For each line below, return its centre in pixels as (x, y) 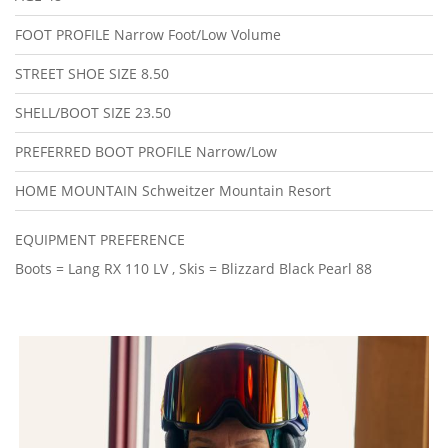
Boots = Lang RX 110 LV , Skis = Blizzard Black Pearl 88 (193, 269)
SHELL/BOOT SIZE (75, 113)
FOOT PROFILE (64, 35)
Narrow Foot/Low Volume (197, 35)
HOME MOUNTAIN (78, 191)
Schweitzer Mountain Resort (236, 191)
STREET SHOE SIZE (78, 74)
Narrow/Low (236, 152)
